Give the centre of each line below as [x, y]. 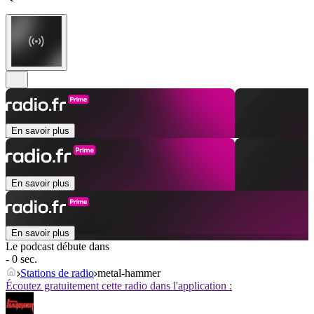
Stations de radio [57, 273]
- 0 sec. [21, 259]
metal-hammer [129, 273]
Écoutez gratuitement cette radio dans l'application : [119, 286]
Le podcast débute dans [57, 247]
